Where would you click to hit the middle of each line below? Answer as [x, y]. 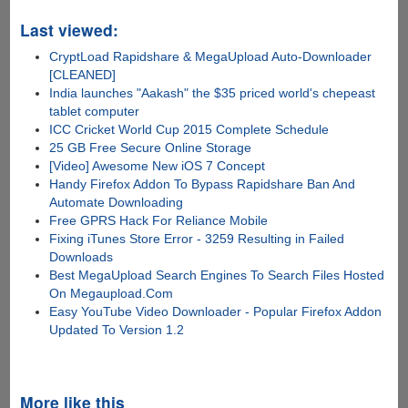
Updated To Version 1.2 [117, 330]
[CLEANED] [83, 75]
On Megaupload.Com [112, 294]
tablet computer [95, 112]
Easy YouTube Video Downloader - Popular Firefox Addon [216, 312]
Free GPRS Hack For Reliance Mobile [159, 221]
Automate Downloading [117, 203]
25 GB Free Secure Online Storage [151, 148]
